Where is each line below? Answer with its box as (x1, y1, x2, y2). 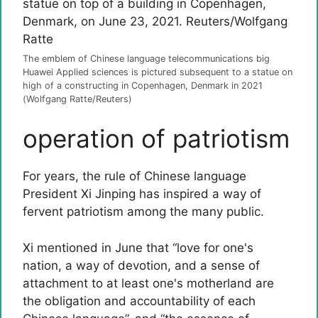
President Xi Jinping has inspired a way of (23, 187, 261, 201)
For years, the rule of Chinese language (23, 169, 246, 183)
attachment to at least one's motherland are (23, 275, 274, 290)
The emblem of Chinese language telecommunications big (23, 53, 270, 64)
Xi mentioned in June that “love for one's (23, 240, 253, 255)
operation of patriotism (23, 124, 290, 153)
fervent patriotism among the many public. (23, 204, 264, 219)
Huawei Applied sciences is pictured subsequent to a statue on (23, 66, 292, 77)
